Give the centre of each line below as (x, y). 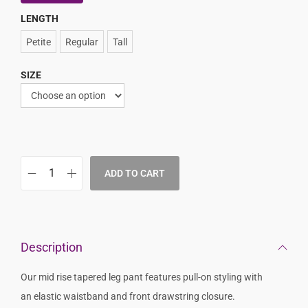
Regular (82, 42)
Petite (38, 42)
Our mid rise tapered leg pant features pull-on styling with (142, 277)
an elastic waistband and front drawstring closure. (128, 296)
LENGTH (40, 19)
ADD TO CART (135, 173)
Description (52, 247)
